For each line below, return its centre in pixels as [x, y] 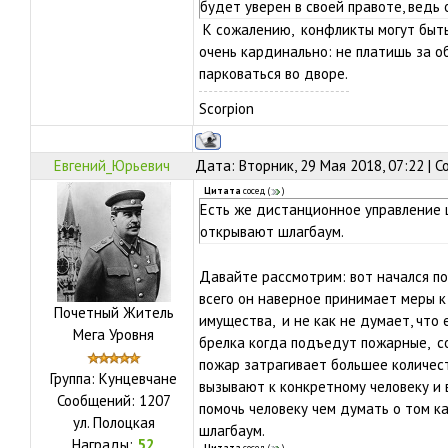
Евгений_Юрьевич [112, 165]
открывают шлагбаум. [272, 231]
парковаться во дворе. [273, 73]
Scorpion [226, 108]
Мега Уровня [113, 334]
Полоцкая [123, 422]
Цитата [222, 191]
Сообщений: [97, 400]
